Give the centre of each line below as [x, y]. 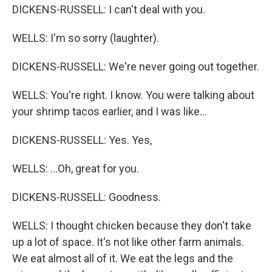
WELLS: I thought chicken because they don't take [132, 226]
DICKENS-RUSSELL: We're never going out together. [136, 66]
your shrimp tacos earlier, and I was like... [110, 111]
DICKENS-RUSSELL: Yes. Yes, [82, 140]
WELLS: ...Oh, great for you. [76, 168]
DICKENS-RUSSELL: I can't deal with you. [109, 9]
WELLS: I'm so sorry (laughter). [86, 38]
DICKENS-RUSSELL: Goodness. [87, 197]
